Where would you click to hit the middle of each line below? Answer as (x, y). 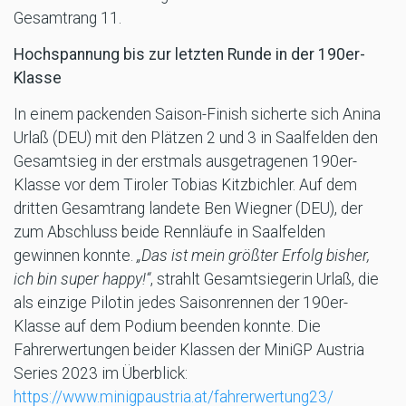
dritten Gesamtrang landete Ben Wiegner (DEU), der (188, 208)
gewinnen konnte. (75, 255)
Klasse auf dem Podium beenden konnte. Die (167, 326)
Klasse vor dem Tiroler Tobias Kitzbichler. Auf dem (185, 184)
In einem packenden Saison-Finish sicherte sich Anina (197, 114)
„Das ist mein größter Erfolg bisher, (253, 255)
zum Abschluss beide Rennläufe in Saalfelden (169, 232)
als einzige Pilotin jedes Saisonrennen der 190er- (181, 302)
